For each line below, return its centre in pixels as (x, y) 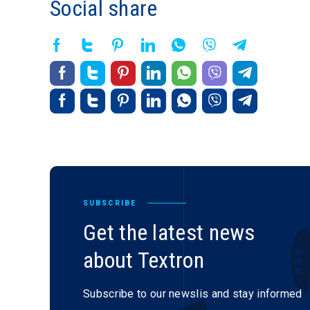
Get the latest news (169, 232)
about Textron (144, 260)
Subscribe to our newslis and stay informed (193, 294)
